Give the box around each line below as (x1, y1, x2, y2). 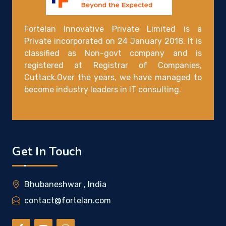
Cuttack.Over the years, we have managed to (24, 73, 202, 83)
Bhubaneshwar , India (24, 180, 106, 190)
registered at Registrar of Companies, (24, 61, 202, 71)
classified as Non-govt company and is (24, 48, 202, 59)
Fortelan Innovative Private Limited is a (24, 24, 202, 34)
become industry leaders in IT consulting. (24, 85, 181, 95)
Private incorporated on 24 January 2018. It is (24, 36, 202, 46)
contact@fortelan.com (24, 196, 111, 206)
